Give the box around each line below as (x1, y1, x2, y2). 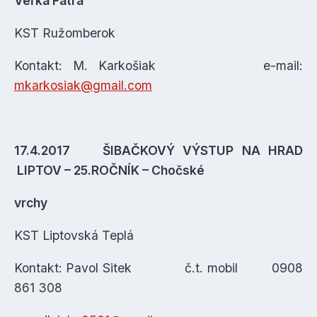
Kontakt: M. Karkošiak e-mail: (14, 58, 303, 73)
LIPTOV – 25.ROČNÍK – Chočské (14, 163, 204, 178)
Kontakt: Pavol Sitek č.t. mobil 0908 (14, 260, 303, 275)
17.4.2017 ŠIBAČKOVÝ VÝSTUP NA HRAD (14, 143, 303, 158)
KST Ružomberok (14, 25, 115, 40)
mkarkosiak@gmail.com (14, 78, 152, 93)
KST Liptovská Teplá (14, 228, 134, 243)
